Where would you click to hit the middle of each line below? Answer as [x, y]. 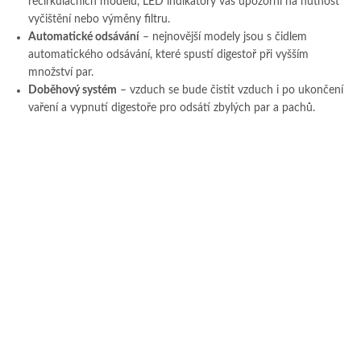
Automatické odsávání [84, 37]
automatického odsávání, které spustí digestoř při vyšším [168, 55]
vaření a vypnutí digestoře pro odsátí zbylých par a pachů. [172, 108]
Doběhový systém [73, 91]
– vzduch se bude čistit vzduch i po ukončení [230, 91]
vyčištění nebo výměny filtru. [99, 20]
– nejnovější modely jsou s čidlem [223, 37]
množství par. [61, 73]
